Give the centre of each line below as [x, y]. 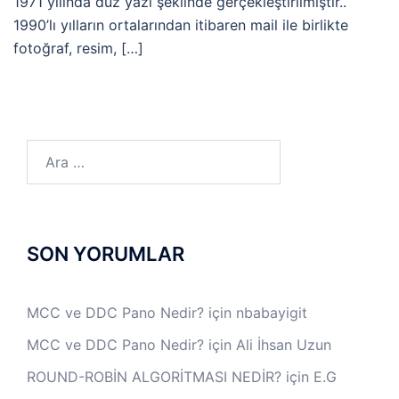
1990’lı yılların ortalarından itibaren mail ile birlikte [181, 24]
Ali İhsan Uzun [284, 344]
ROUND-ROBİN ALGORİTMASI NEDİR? [154, 376]
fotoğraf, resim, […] [78, 48]
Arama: [49, 150]
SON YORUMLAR [106, 253]
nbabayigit [272, 312]
